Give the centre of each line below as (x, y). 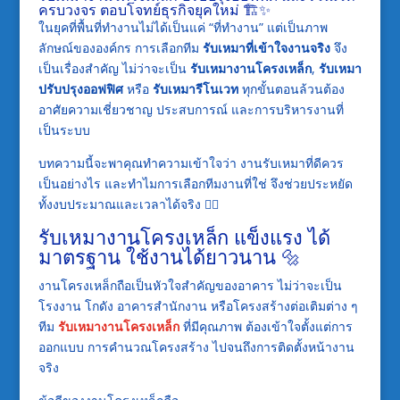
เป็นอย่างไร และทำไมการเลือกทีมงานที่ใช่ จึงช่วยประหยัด (195, 183)
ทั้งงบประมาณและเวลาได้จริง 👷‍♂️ (128, 204)
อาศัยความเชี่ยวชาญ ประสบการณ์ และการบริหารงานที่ (191, 109)
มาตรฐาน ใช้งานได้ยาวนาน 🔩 (169, 256)
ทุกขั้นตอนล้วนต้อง (291, 88)
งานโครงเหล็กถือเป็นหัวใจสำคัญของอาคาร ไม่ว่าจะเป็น (190, 285)
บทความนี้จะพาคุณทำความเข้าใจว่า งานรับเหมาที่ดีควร (191, 162)
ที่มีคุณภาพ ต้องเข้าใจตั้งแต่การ (266, 326)
